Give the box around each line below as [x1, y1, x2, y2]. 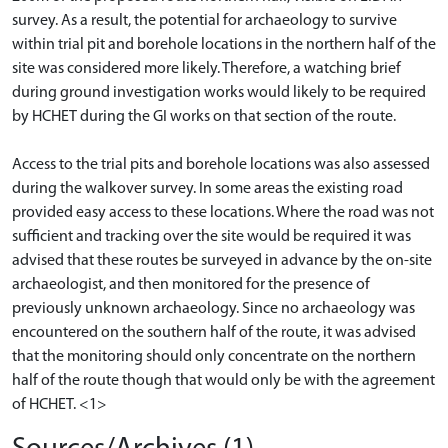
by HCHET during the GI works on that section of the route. [12, 108, 396, 125]
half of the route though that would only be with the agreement [12, 372, 435, 389]
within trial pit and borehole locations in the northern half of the [12, 36, 436, 53]
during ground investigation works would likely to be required [12, 84, 426, 101]
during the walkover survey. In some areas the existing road [12, 180, 403, 197]
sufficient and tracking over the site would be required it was [12, 228, 411, 245]
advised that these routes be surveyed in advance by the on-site [12, 252, 432, 269]
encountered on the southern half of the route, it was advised [12, 324, 416, 341]
